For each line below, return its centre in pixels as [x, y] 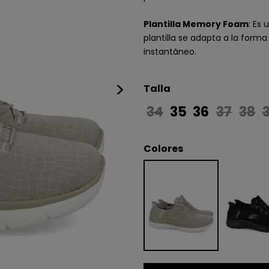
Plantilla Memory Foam [196, 24]
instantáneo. [170, 52]
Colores [163, 149]
